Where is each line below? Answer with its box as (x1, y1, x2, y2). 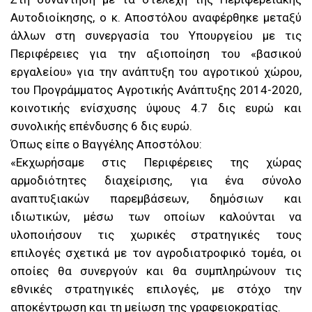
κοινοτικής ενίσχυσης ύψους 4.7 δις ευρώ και (10, 101, 302, 116)
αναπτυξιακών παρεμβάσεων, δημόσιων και (10, 192, 302, 206)
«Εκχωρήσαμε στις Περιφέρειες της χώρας (10, 155, 302, 170)
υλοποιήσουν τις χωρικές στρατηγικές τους (10, 228, 302, 242)
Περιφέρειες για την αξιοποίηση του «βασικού (10, 47, 302, 61)
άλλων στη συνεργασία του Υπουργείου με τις (10, 29, 302, 43)
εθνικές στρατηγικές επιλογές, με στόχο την (10, 282, 302, 297)
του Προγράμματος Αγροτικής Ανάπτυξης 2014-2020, (10, 83, 302, 97)
